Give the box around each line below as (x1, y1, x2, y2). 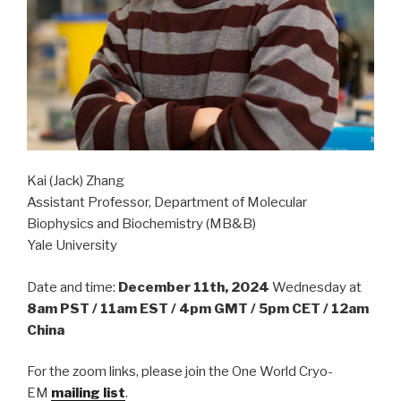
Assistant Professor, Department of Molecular (27, 194, 307, 211)
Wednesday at (269, 278, 362, 295)
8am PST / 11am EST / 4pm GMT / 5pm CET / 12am (27, 300, 369, 317)
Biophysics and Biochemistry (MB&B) (27, 216, 256, 233)
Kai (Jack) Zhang (27, 173, 124, 190)
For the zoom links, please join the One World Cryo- (27, 363, 333, 380)
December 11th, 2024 (118, 278, 269, 295)
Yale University (27, 237, 117, 254)
